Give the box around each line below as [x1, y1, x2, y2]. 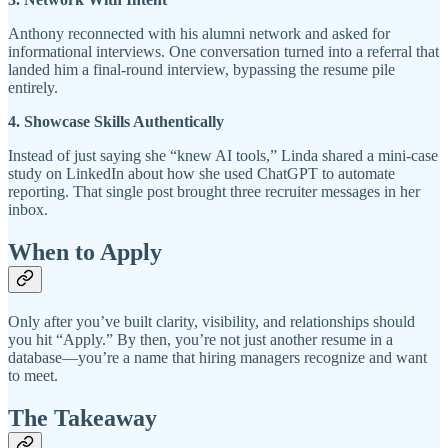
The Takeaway [8, 405, 157, 432]
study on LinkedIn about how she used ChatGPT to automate [8, 165, 395, 183]
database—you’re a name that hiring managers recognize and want [8, 349, 427, 367]
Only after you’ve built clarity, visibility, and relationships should [8, 313, 415, 331]
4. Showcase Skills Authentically [8, 113, 224, 131]
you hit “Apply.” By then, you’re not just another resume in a [8, 331, 393, 349]
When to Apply [8, 239, 162, 266]
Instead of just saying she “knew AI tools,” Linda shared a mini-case [8, 147, 438, 165]
